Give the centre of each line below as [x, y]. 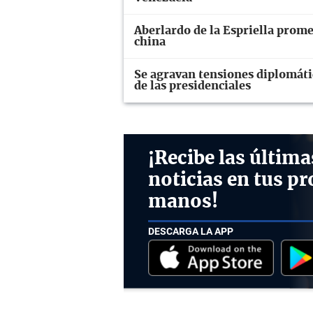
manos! [183, 202]
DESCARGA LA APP [191, 231]
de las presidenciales [192, 86]
